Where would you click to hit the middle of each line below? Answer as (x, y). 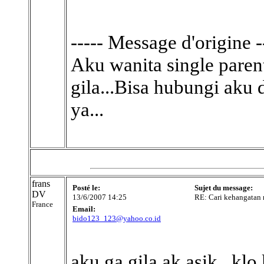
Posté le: (86, 188)
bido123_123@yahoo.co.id (117, 218)
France (42, 204)
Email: (84, 209)
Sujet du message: (224, 188)
